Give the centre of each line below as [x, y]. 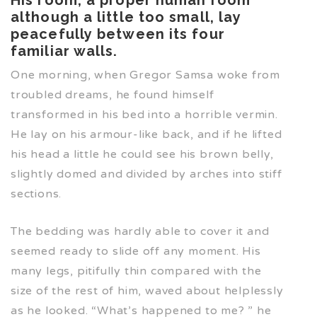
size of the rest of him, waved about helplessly [147, 290]
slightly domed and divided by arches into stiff [146, 174]
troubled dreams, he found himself [113, 94]
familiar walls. [64, 51]
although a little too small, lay [126, 17]
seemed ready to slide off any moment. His [136, 251]
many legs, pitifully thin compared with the [136, 271]
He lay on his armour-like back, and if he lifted [146, 134]
